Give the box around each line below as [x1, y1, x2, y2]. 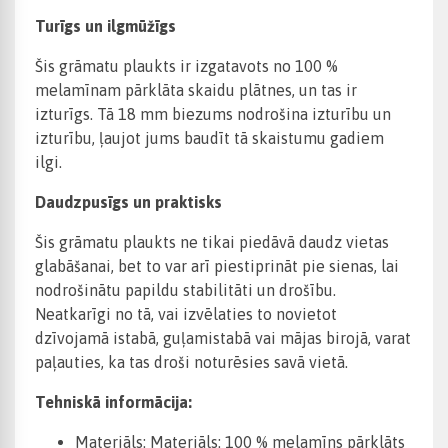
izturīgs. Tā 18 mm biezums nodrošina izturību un [35, 105, 391, 124]
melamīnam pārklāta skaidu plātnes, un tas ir [35, 81, 357, 100]
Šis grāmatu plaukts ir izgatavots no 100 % [35, 57, 338, 76]
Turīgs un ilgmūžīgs [35, 17, 176, 36]
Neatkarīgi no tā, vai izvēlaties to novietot [35, 305, 337, 324]
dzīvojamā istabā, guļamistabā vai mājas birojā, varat [35, 329, 411, 348]
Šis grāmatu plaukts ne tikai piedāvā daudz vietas [35, 233, 389, 252]
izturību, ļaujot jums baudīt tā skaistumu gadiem [35, 129, 384, 148]
